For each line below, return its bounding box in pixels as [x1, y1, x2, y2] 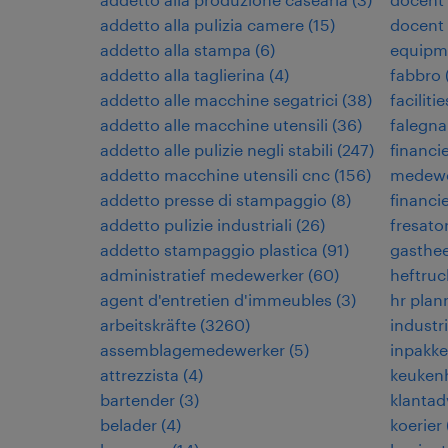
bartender [100, 390, 175, 409]
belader [100, 415, 157, 434]
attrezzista [100, 365, 179, 384]
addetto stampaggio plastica [100, 240, 318, 259]
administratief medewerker [100, 265, 304, 284]
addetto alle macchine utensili [100, 115, 328, 134]
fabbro [390, 65, 441, 84]
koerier [390, 415, 442, 434]
